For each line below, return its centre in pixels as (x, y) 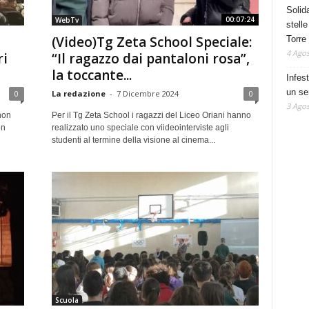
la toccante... (91, 75)
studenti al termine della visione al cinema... (133, 140)
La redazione (78, 93)
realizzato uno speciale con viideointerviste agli (140, 128)
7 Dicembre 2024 (147, 93)
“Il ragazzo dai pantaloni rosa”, (150, 59)
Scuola (67, 300)
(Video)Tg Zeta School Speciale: (151, 42)
